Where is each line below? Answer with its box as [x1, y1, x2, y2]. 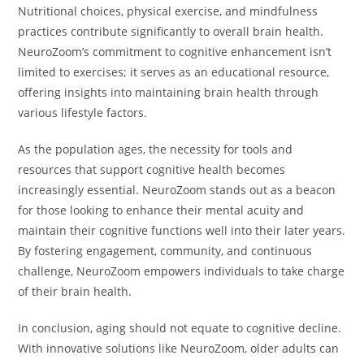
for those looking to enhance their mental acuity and [18, 202, 305, 219]
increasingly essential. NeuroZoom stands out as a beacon [18, 182, 336, 198]
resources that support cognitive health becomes [18, 162, 286, 178]
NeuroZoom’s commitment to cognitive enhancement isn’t [18, 44, 332, 60]
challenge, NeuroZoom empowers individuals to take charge [18, 263, 345, 279]
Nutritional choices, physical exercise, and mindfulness [18, 3, 318, 19]
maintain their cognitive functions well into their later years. [18, 223, 346, 239]
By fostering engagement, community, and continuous [18, 243, 313, 259]
